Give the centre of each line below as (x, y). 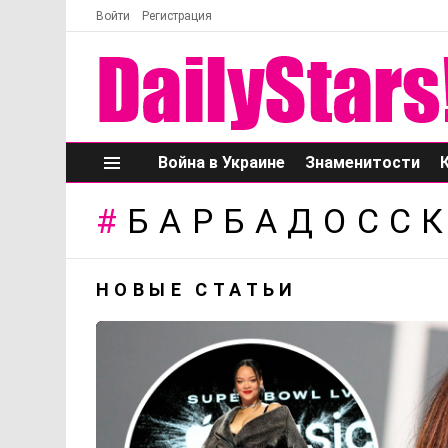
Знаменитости (362, 163)
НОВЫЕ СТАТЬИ (197, 290)
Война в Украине (221, 163)
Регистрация (177, 16)
